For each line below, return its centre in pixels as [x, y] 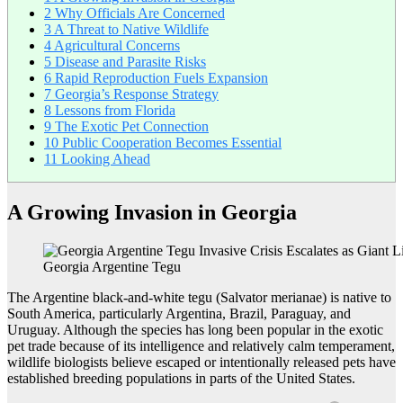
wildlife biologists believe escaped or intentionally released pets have [201, 362]
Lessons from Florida [113, 111]
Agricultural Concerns [116, 46]
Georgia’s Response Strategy [135, 94]
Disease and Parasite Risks [129, 62]
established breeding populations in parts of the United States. [181, 378]
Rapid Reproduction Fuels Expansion [160, 78]
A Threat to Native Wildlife [130, 30]
